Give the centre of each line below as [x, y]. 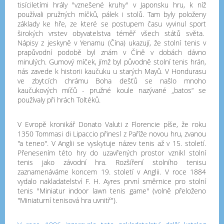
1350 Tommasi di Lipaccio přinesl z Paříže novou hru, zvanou [112, 134]
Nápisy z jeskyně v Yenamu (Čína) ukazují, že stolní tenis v [112, 43]
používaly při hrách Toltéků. [61, 100]
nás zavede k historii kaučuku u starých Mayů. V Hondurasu [112, 71]
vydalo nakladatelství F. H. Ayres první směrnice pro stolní [112, 181]
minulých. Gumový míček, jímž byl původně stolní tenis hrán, [112, 62]
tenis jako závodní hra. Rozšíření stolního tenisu [112, 162]
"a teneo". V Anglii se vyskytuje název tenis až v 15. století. [112, 143]
